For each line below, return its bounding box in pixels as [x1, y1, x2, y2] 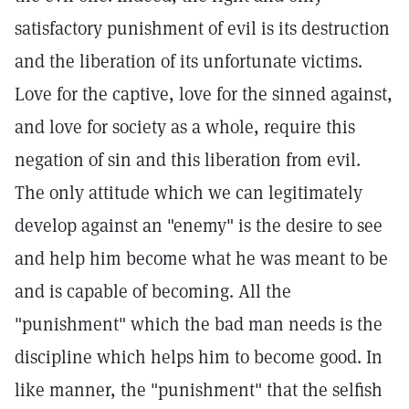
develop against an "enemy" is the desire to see [15, 214, 383, 237]
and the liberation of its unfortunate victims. [15, 49, 362, 73]
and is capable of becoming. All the [15, 279, 291, 303]
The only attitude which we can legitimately [15, 181, 362, 204]
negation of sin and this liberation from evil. [15, 148, 361, 172]
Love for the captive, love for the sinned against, [15, 82, 393, 106]
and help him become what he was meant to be [15, 246, 388, 270]
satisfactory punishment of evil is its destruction [15, 16, 390, 40]
